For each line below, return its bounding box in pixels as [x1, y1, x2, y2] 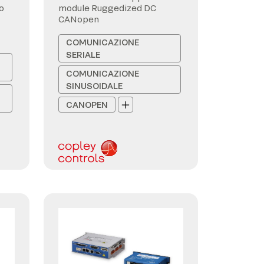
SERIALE [66, 49, 100, 60]
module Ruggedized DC [58, 3, 156, 13]
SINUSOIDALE [66, 81, 123, 91]
